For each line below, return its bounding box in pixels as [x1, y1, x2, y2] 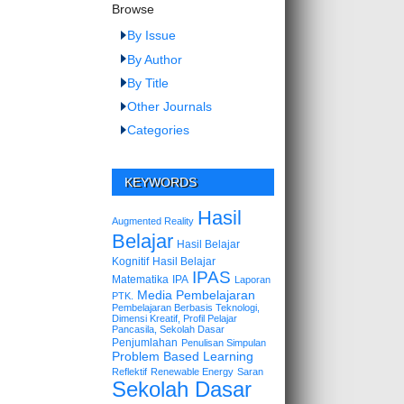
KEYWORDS [124, 174, 197, 189]
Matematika [112, 272, 169, 286]
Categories [127, 122, 190, 137]
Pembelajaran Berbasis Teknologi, [112, 301, 260, 313]
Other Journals [127, 98, 213, 114]
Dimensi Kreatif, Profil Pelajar [112, 312, 237, 324]
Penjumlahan [112, 335, 178, 349]
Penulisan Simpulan [181, 336, 266, 348]
